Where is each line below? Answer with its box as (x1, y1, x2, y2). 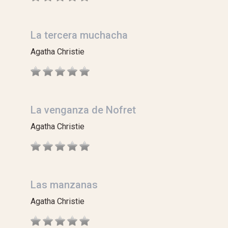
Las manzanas (31, 179, 98, 191)
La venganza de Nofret (31, 104, 136, 116)
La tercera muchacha (31, 29, 128, 41)
